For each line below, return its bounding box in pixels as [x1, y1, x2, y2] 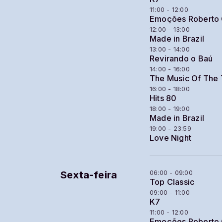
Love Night [150, 133, 192, 143]
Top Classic [150, 177, 195, 187]
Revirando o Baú [150, 54, 213, 63]
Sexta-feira [60, 169, 117, 181]
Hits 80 [150, 94, 177, 103]
